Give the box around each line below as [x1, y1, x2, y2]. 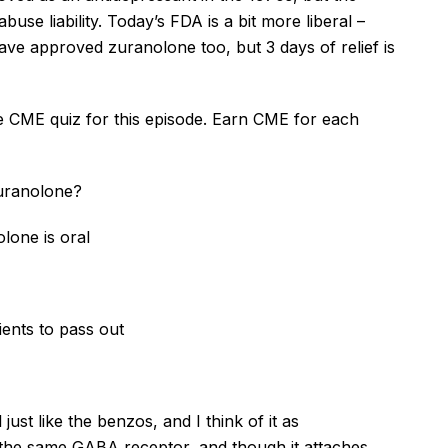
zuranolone [108, 36, 196, 57]
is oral [39, 226, 90, 247]
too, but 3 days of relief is [196, 36, 395, 57]
